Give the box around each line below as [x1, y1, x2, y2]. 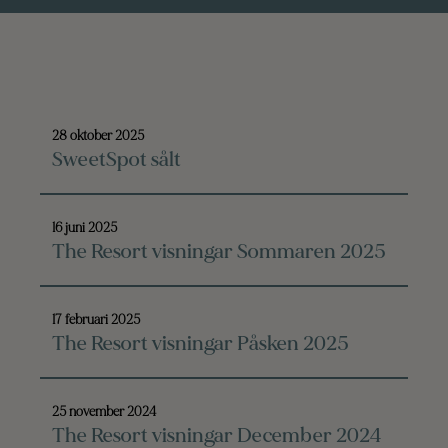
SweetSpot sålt [52, 146, 181, 172]
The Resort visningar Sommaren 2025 [52, 238, 385, 264]
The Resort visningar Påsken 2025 [52, 330, 348, 356]
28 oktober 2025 [52, 127, 144, 144]
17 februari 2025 [52, 311, 140, 328]
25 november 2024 [52, 403, 156, 420]
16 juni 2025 [52, 219, 117, 236]
